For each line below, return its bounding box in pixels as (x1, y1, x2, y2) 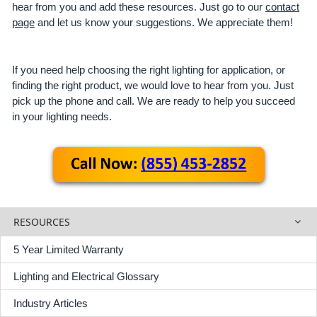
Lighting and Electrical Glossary (13, 270, 159, 282)
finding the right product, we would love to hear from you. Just (11, 79, 294, 91)
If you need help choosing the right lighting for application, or (11, 63, 285, 76)
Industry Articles (13, 296, 88, 309)
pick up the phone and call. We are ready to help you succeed (11, 94, 295, 107)
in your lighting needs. (11, 110, 112, 122)
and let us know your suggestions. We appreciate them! (34, 16, 293, 29)
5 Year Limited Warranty (13, 243, 124, 255)
